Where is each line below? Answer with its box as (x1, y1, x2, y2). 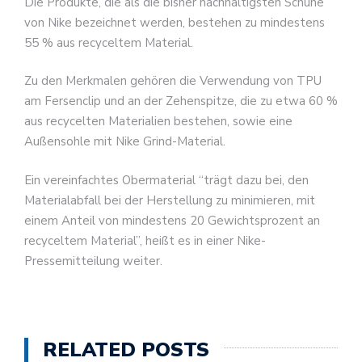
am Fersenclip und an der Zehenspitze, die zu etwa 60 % (24, 93, 338, 110)
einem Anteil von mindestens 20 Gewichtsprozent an (24, 212, 320, 229)
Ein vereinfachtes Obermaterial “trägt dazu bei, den (24, 171, 309, 188)
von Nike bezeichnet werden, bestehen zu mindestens (24, 14, 325, 31)
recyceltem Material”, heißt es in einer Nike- (24, 232, 266, 249)
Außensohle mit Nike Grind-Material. (24, 133, 225, 150)
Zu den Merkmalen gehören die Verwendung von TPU (24, 73, 322, 90)
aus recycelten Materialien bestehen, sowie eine (24, 113, 293, 130)
